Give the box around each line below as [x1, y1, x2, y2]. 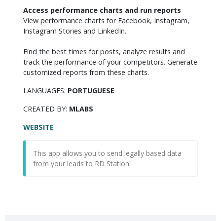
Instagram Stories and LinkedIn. [23, 26, 126, 36]
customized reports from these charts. [23, 67, 149, 77]
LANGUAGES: [23, 85, 68, 95]
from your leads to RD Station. [33, 158, 131, 168]
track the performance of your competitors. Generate [23, 57, 197, 67]
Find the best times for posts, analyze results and [23, 46, 185, 56]
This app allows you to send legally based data [33, 148, 182, 158]
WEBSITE [23, 122, 54, 132]
